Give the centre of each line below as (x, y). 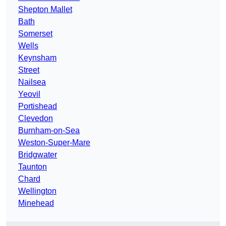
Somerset (35, 34)
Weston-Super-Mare (54, 143)
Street (29, 70)
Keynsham (37, 58)
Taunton (33, 167)
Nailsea (32, 82)
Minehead (36, 203)
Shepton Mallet (45, 10)
